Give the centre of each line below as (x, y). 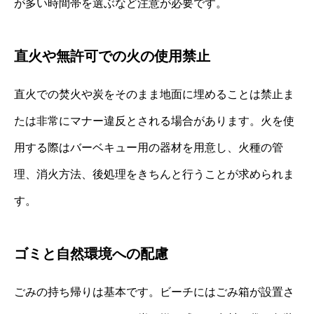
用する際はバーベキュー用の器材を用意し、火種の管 (149, 147)
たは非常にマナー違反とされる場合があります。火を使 (154, 121)
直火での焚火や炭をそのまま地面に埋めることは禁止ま (154, 94)
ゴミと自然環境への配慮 (91, 253)
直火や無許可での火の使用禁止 (112, 56)
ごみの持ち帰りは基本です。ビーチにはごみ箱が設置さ (154, 292)
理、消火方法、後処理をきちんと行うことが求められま (154, 174)
